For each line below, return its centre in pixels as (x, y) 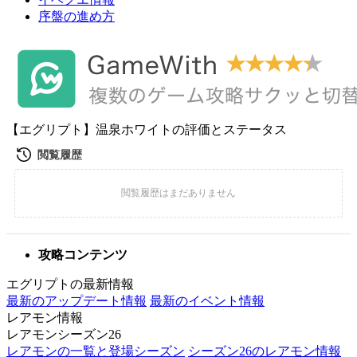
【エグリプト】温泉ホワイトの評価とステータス (147, 129)
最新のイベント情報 (207, 301)
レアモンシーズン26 (64, 334)
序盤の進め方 (76, 16)
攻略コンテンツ (83, 255)
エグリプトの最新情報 (70, 284)
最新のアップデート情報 (76, 301)
